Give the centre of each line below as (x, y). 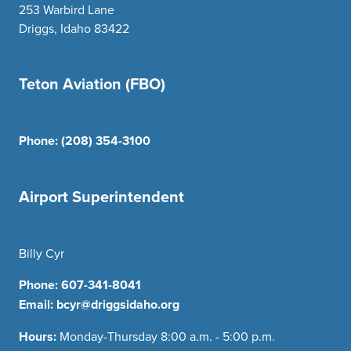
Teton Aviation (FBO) (92, 84)
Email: (38, 305)
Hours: (39, 337)
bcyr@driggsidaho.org (118, 305)
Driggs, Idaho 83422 (74, 28)
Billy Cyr (42, 253)
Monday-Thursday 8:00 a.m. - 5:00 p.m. (167, 337)
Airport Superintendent (101, 197)
